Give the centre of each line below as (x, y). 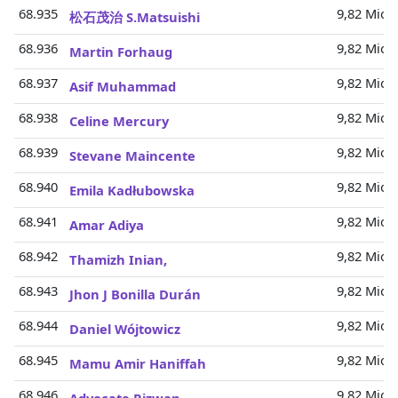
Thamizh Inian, (118, 259)
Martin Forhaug (121, 52)
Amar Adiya (107, 225)
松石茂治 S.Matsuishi (135, 17)
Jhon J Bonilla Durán (135, 294)
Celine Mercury (119, 121)
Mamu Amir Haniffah (138, 363)
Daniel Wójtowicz (125, 329)
